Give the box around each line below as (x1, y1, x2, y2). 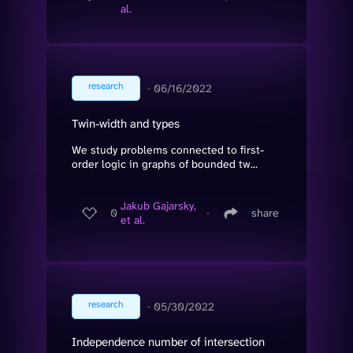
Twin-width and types (72, 115, 180, 132)
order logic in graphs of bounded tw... (72, 156, 258, 171)
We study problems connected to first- (72, 142, 264, 157)
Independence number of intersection (72, 333, 265, 350)
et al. (121, 213, 145, 228)
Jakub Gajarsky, (121, 199, 196, 214)
